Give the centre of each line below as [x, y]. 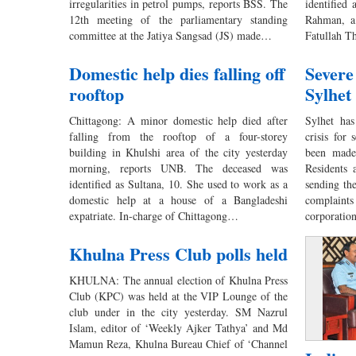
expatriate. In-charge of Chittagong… [154, 215]
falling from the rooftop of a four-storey [179, 136]
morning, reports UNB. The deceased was [179, 168]
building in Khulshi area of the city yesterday [179, 152]
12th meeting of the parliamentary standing [179, 19]
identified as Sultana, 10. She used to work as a [179, 184]
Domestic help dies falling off [177, 73]
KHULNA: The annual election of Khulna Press [179, 280]
